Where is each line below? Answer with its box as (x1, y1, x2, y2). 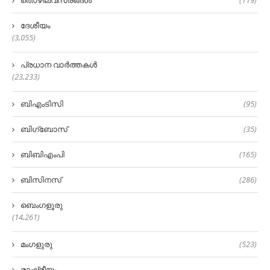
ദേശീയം (20, 20, 50, 31)
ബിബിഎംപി (20, 149, 64, 160)
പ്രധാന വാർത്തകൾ (20, 59, 97, 71)
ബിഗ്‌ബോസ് (20, 124, 67, 135)
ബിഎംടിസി (20, 98, 63, 110)
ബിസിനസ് (20, 174, 61, 186)
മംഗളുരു (20, 239, 52, 250)
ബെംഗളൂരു (20, 199, 63, 211)
